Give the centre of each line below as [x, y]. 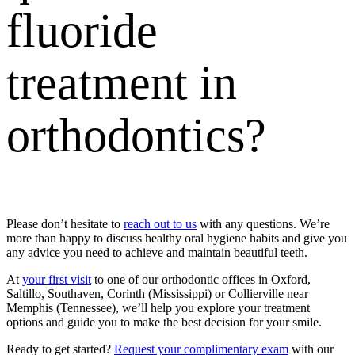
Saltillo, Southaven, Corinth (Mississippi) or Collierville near [157, 293]
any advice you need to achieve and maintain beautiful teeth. [157, 252]
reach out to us [160, 223]
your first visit [57, 279]
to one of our [126, 279]
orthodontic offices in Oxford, [236, 279]
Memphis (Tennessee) [61, 307]
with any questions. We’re [263, 223]
